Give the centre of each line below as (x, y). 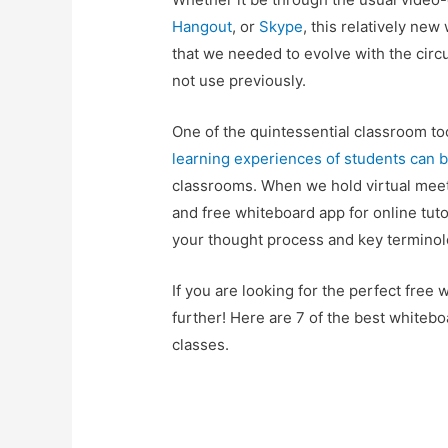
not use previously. (241, 81)
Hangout (202, 27)
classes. (201, 345)
